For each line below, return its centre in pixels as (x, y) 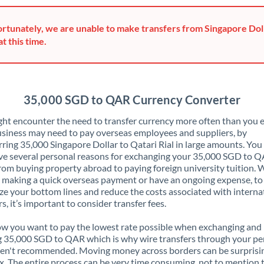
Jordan (94, 228)
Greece (95, 16)
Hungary (98, 63)
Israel (92, 133)
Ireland (95, 110)
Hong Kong (102, 39)
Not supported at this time (157, 86)
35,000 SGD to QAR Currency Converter (132, 100)
